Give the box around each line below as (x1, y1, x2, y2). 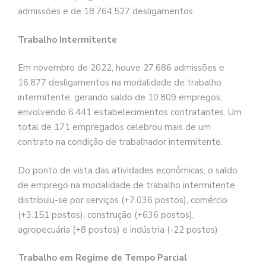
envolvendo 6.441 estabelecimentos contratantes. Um (18, 106, 242, 119)
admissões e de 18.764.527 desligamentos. (18, 5, 195, 18)
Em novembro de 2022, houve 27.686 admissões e (18, 62, 224, 74)
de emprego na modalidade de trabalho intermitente (18, 179, 235, 191)
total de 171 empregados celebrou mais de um (18, 121, 211, 134)
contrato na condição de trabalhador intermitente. (18, 136, 223, 148)
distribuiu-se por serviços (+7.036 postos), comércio (18, 194, 227, 206)
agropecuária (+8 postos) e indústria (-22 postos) (18, 223, 218, 236)
